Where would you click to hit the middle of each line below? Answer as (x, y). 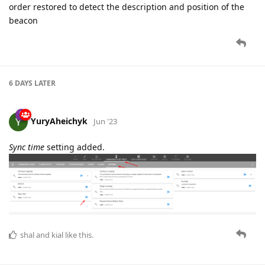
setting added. (75, 147)
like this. (78, 235)
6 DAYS (21, 83)
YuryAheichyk (59, 121)
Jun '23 (105, 121)
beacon (23, 20)
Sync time (27, 147)
